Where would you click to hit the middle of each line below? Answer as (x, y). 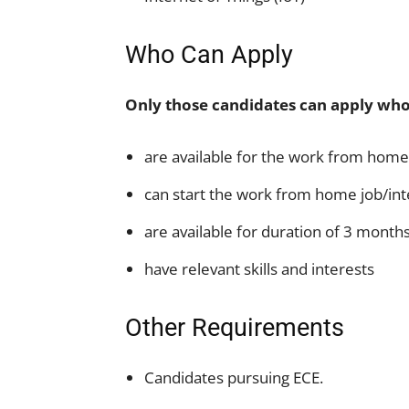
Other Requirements (235, 328)
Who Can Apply (209, 55)
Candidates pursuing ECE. (234, 378)
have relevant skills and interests (259, 269)
